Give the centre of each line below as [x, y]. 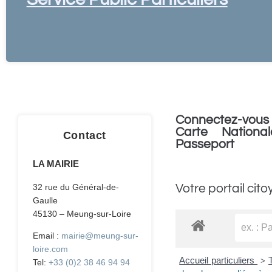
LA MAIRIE [56, 164]
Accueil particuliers [219, 260]
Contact [84, 136]
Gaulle [46, 201]
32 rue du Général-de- [76, 187]
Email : [47, 236]
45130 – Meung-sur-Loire [82, 214]
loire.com [51, 249]
